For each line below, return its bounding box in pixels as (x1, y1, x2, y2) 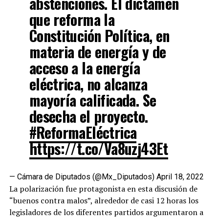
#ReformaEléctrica (29, 121, 137, 143)
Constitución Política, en (29, 24, 170, 46)
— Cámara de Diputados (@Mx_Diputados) (9, 172, 156, 181)
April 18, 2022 (156, 172, 204, 181)
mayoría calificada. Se (29, 88, 156, 111)
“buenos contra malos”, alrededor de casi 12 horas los (9, 195, 198, 206)
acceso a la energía (29, 56, 140, 79)
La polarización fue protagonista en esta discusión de (9, 183, 197, 194)
